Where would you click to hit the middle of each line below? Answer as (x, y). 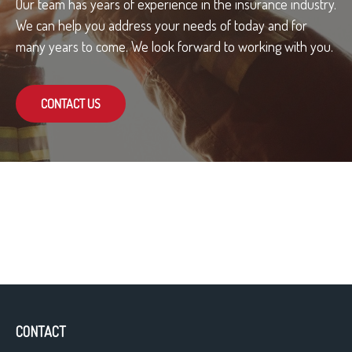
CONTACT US (71, 103)
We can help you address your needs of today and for (161, 25)
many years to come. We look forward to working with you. (174, 46)
